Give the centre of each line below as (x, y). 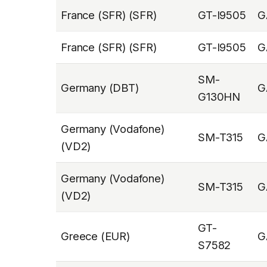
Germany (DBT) (100, 87)
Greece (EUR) (95, 236)
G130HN (219, 96)
